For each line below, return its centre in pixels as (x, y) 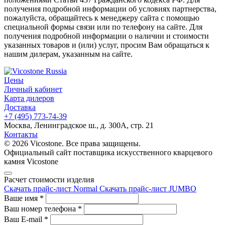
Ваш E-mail (24, 219)
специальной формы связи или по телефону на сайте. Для (103, 27)
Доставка (20, 107)
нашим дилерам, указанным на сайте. (68, 54)
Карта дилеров (29, 98)
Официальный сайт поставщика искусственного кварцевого (108, 153)
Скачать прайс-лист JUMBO (148, 189)
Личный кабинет (33, 89)
